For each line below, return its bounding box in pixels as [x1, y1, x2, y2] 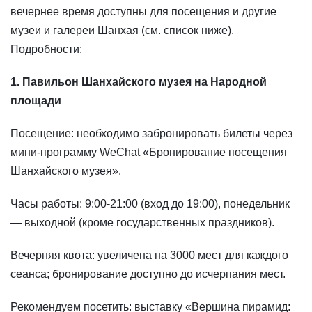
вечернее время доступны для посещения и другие [10, 6, 276, 18]
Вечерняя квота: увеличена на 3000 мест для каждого [10, 249, 288, 262]
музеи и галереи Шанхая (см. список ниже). [10, 24, 234, 37]
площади [10, 95, 61, 107]
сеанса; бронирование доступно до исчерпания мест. [10, 268, 286, 281]
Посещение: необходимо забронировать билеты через [10, 127, 292, 140]
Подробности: [10, 43, 82, 56]
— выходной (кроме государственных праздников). [10, 217, 274, 229]
